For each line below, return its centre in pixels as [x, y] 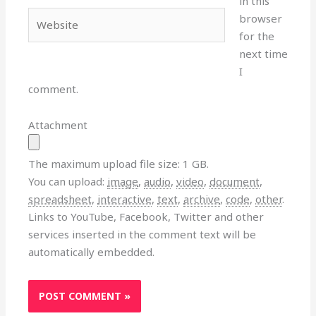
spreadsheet [60, 199]
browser [260, 19]
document [235, 182]
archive [202, 199]
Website [49, 15]
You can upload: [68, 182]
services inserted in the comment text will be [142, 235]
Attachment [58, 125]
